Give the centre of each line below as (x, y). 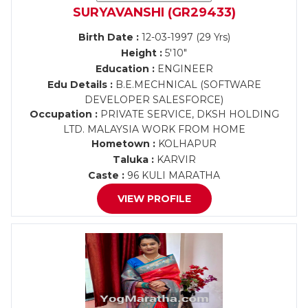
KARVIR (175, 159)
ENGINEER (184, 69)
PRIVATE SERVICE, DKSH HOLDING (188, 114)
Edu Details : (80, 85)
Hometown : (123, 144)
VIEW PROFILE (154, 199)
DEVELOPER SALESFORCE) (154, 100)
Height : (142, 53)
